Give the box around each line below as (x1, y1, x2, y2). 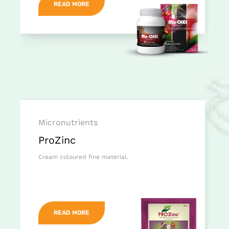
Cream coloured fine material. (38, 153, 128, 161)
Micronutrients (38, 118, 98, 128)
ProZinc (38, 134, 76, 147)
